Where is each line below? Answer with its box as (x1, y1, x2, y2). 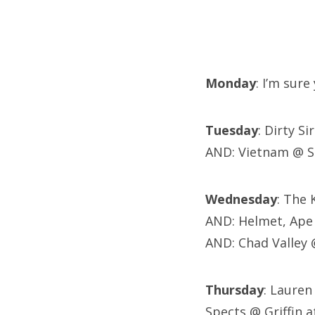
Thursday (205, 281, 264, 299)
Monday (205, 75, 256, 92)
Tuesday (205, 122, 258, 139)
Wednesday (205, 191, 277, 208)
